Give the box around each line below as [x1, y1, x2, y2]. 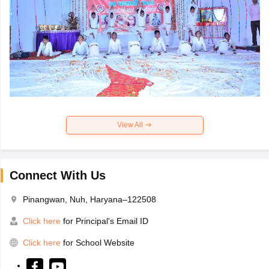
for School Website [62, 237, 134, 247]
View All [117, 120, 145, 129]
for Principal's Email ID [60, 216, 148, 226]
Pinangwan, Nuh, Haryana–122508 [22, 194, 156, 204]
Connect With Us [9, 168, 106, 182]
